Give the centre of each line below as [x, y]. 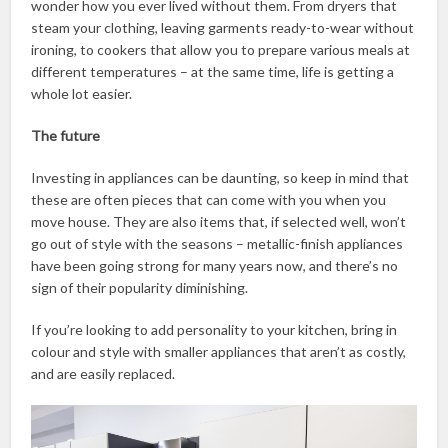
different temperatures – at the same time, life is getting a [213, 71]
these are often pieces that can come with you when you [209, 199]
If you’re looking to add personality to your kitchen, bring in [214, 329]
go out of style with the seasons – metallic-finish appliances [217, 243]
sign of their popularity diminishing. [140, 287]
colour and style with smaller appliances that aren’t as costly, [219, 351]
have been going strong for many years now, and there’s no [215, 265]
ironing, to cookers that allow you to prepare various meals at [221, 49]
